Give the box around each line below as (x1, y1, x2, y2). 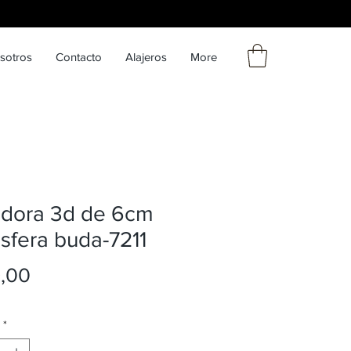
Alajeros (125, 50, 167, 63)
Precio (30, 262, 87, 285)
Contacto (56, 50, 102, 63)
